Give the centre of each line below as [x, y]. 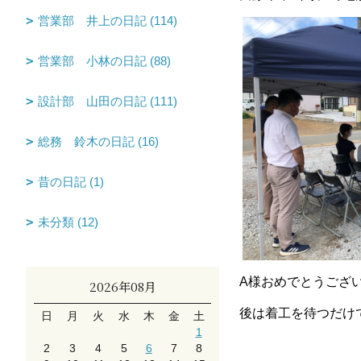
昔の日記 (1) [71, 182]
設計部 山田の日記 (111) [108, 101]
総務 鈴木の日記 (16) [98, 141]
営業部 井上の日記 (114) [108, 21]
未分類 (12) [68, 222]
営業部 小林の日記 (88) [104, 61]
